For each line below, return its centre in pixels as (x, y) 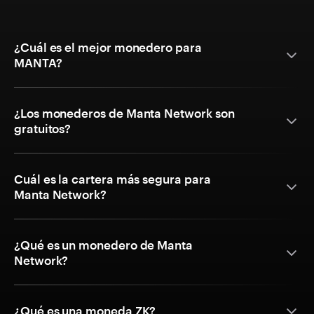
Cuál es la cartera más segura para (112, 179)
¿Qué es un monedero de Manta (103, 245)
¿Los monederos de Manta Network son (124, 113)
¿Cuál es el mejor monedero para (108, 47)
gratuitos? (43, 129)
